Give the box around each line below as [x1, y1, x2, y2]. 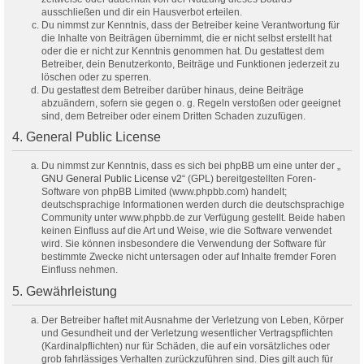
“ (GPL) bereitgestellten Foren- [182, 173, 316, 185]
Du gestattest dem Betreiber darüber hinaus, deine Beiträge [41, 84, 304, 96]
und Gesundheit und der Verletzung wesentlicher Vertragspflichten [41, 327, 333, 340]
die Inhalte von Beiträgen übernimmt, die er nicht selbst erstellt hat [41, 32, 331, 44]
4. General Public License [12, 130, 161, 145]
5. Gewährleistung [12, 284, 117, 299]
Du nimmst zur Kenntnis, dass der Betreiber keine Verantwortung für [41, 19, 340, 31]
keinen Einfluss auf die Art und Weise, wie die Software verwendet [41, 225, 331, 237]
